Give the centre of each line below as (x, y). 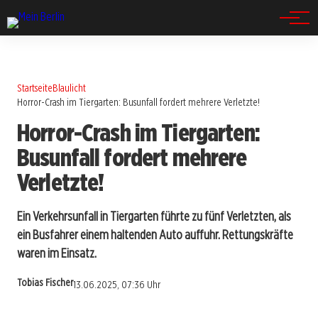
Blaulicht (69, 88)
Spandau (48, 27)
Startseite (35, 88)
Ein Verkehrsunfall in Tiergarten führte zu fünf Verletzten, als (154, 216)
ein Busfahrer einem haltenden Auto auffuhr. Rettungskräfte (155, 234)
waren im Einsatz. (57, 253)
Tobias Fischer (45, 283)
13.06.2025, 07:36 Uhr (117, 285)
